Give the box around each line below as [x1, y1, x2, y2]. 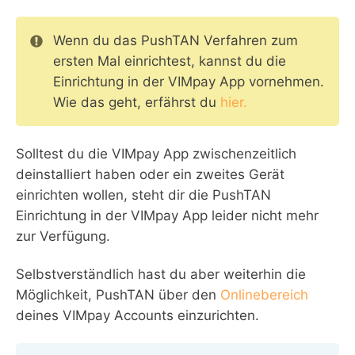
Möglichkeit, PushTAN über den [16, 287, 220, 303]
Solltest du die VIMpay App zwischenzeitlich [16, 146, 296, 162]
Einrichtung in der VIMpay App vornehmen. [52, 74, 324, 90]
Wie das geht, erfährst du [52, 94, 220, 110]
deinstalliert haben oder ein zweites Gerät [16, 166, 284, 182]
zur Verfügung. [16, 228, 110, 244]
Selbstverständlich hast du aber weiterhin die [16, 266, 306, 282]
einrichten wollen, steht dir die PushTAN [16, 187, 271, 203]
